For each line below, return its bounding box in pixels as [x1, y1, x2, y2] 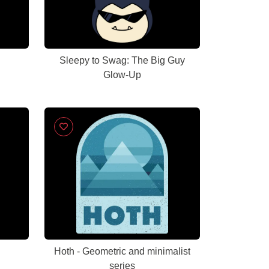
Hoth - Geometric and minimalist [54, 246, 190, 256]
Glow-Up [103, 70, 141, 80]
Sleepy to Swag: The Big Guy [59, 55, 185, 65]
